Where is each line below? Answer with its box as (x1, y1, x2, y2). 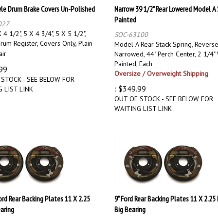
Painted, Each (114, 54, 152, 64)
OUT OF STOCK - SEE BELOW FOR (114, 90, 213, 99)
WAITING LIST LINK (114, 99, 172, 109)
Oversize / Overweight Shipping (114, 64, 208, 73)
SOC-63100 (114, 25, 148, 35)
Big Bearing (114, 200, 145, 210)
